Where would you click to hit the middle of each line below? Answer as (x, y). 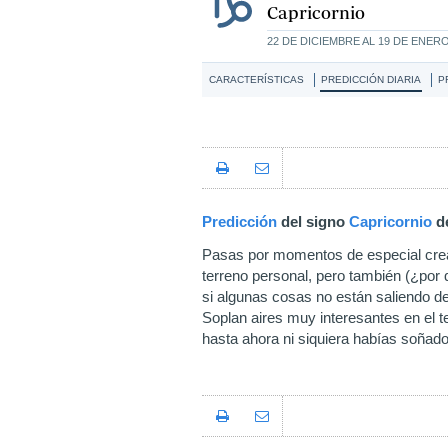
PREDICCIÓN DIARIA (371, 79)
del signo (313, 221)
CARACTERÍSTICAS (256, 79)
